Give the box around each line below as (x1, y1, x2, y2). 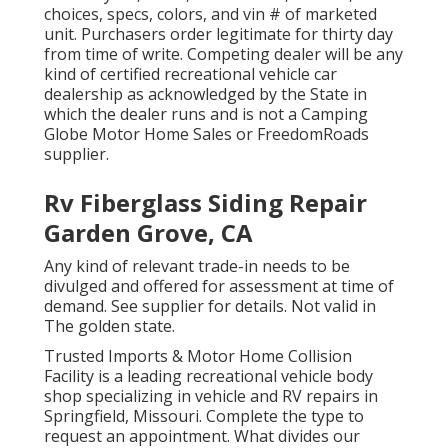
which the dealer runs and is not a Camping (44, 102, 368, 125)
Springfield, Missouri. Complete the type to (44, 404, 364, 427)
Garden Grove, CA (44, 215, 253, 249)
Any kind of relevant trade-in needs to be (44, 254, 350, 277)
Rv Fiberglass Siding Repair (44, 185, 367, 219)
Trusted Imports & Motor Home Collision (44, 344, 352, 367)
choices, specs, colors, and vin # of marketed (44, 2, 377, 25)
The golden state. (44, 314, 175, 337)
